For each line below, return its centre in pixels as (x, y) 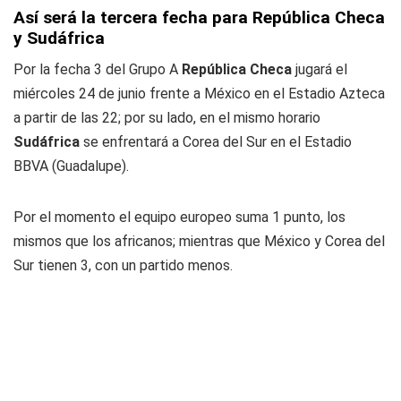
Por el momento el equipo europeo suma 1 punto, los (179, 217)
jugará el (320, 69)
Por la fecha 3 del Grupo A (98, 69)
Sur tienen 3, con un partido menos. (123, 265)
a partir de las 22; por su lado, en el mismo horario (167, 118)
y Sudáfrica (59, 38)
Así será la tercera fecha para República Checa (199, 17)
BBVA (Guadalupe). (71, 166)
